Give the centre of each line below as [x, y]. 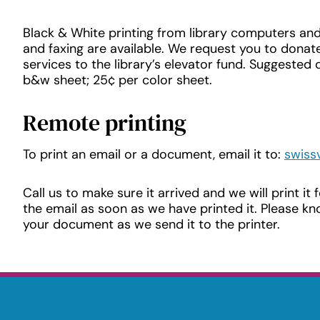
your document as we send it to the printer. [151, 224]
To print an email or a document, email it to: [154, 154]
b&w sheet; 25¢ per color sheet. [117, 80]
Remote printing [105, 123]
